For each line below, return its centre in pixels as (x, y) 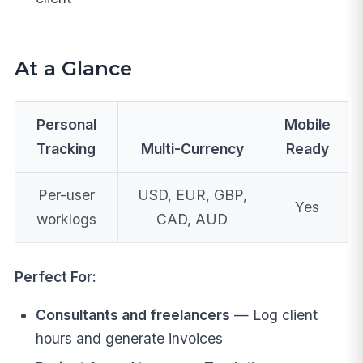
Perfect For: (55, 276)
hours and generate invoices (129, 339)
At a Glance (73, 68)
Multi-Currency (192, 149)
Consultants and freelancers (132, 315)
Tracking (66, 149)
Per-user (66, 195)
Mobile (307, 125)
